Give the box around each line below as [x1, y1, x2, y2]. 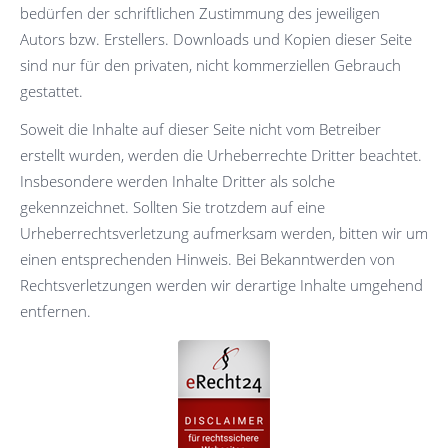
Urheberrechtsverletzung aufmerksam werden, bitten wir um [20, 223, 428, 244]
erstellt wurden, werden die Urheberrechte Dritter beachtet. [20, 145, 422, 166]
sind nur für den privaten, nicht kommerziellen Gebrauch [20, 55, 401, 76]
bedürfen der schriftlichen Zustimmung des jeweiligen [20, 3, 380, 24]
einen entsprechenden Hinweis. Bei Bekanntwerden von [20, 249, 395, 270]
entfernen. [20, 301, 91, 322]
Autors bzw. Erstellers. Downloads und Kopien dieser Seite [20, 29, 412, 50]
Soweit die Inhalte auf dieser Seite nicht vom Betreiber [20, 119, 381, 140]
